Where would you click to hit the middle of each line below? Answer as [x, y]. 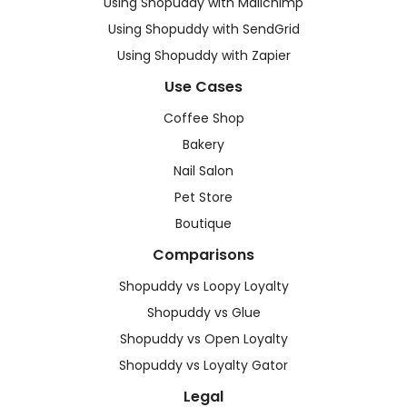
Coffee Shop [203, 118]
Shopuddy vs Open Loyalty [203, 339]
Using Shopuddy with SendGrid [203, 29]
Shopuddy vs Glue [203, 313]
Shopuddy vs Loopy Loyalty [203, 286]
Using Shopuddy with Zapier [203, 55]
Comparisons [203, 255]
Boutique [203, 223]
